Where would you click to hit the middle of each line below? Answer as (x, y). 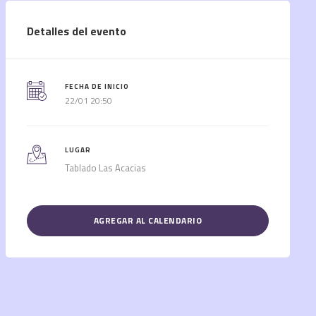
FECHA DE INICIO (97, 87)
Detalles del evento (76, 31)
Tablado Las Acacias (106, 168)
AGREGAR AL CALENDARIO (148, 221)
